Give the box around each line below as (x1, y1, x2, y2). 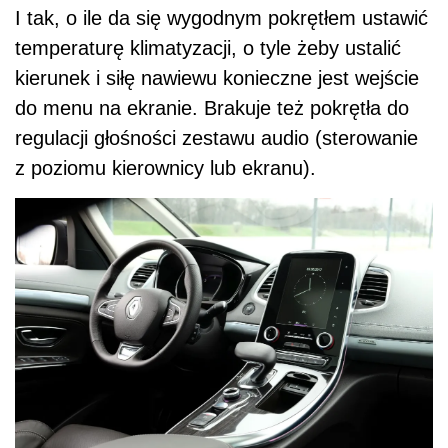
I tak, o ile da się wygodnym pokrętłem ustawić (15, 6, 428, 29)
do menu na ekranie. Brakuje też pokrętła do (15, 96, 409, 119)
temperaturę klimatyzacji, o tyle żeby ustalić (15, 36, 401, 59)
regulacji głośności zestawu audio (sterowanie (15, 126, 418, 149)
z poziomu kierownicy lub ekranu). (15, 156, 316, 179)
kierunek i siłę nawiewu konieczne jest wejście (15, 66, 419, 89)
